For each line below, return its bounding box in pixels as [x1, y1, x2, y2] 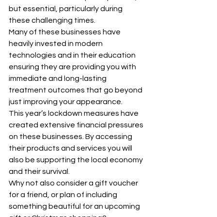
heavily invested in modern [9, 40, 104, 47]
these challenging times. [9, 16, 95, 24]
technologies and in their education [9, 51, 137, 59]
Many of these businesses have [9, 28, 122, 36]
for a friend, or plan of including [9, 191, 119, 199]
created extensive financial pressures [9, 121, 145, 129]
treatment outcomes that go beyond [9, 86, 144, 94]
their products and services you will [9, 144, 134, 152]
